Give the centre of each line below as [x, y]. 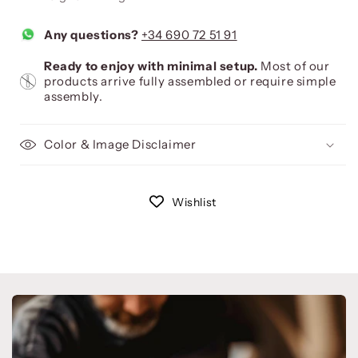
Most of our [294, 66]
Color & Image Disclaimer [120, 145]
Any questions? [91, 34]
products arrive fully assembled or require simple [190, 82]
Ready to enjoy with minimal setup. [151, 66]
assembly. [74, 97]
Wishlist [194, 203]
